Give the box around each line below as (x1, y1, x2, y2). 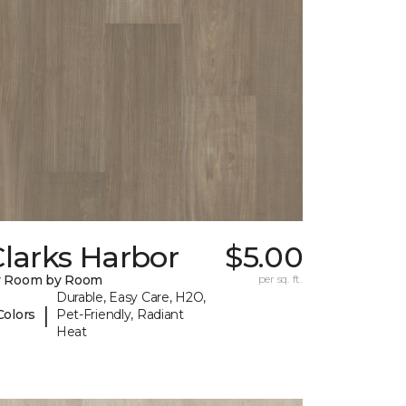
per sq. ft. (257, 272, 303, 286)
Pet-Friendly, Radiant (55, 306, 184, 324)
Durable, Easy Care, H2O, (55, 289, 207, 306)
